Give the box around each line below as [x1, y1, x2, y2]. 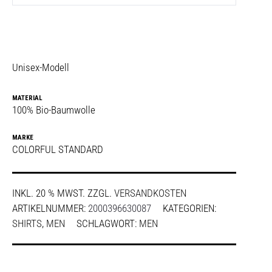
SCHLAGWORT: [76, 217, 139, 230]
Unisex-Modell [12, 61, 69, 74]
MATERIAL [12, 94, 42, 103]
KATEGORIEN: [163, 202, 216, 215]
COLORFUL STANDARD [12, 143, 103, 155]
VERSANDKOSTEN [114, 187, 186, 200]
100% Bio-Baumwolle [12, 104, 95, 117]
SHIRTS [12, 217, 42, 230]
